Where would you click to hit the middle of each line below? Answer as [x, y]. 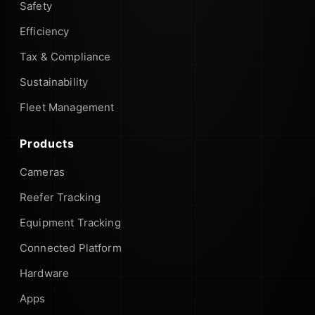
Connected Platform [71, 247]
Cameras [43, 172]
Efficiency [45, 31]
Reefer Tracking [60, 197]
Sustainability [54, 82]
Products [47, 143]
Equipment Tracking [70, 222]
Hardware [45, 273]
